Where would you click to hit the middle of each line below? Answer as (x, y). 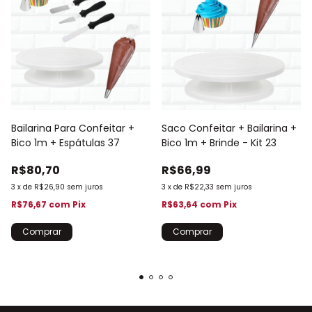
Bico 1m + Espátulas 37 (65, 143)
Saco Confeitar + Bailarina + (229, 128)
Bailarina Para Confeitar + (73, 128)
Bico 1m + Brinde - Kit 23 (219, 143)
